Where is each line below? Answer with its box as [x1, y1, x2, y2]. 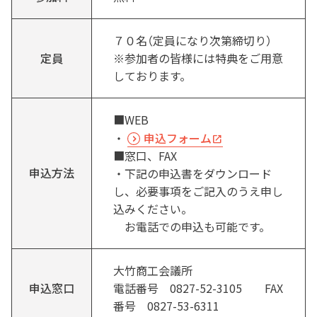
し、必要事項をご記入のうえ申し [113, 182, 283, 200]
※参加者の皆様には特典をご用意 [113, 49, 283, 67]
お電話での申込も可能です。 [113, 217, 270, 235]
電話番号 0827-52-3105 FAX [113, 279, 283, 296]
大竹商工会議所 [113, 261, 192, 279]
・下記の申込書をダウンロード [113, 164, 272, 182]
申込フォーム [144, 129, 212, 146]
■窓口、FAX [113, 146, 177, 164]
